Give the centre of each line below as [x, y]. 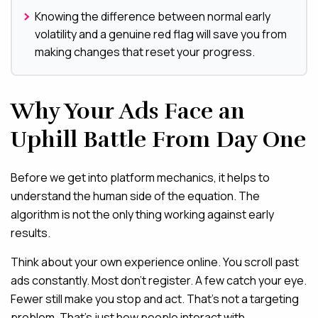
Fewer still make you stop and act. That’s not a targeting [155, 299]
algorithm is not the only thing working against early [142, 214]
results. [31, 233]
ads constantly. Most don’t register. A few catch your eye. [159, 280]
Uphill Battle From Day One [158, 139]
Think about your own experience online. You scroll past [155, 262]
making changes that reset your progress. [145, 52]
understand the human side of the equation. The [135, 196]
